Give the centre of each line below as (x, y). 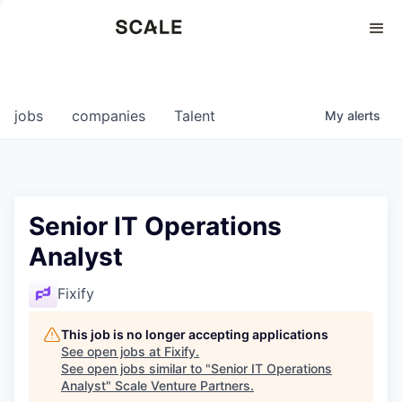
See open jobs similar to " (136, 368)
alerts (364, 115)
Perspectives (55, 31)
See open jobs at (113, 351)
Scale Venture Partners (183, 385)
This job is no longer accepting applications (195, 334)
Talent (195, 116)
